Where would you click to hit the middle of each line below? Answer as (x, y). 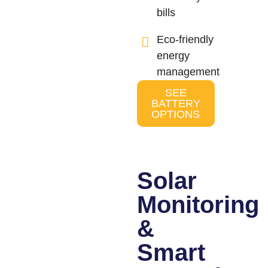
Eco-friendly (185, 39)
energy (173, 55)
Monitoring (198, 204)
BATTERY (176, 103)
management (188, 71)
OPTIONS (176, 114)
